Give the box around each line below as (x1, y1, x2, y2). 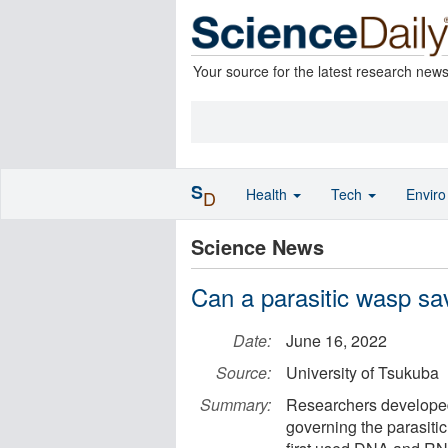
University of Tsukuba (286, 361, 439, 384)
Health (246, 184, 291, 204)
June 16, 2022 (286, 329, 387, 352)
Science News (191, 232, 324, 261)
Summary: (200, 393, 271, 416)
